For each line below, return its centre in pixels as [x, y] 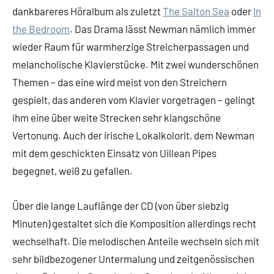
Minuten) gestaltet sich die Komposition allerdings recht [134, 223]
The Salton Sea [196, 11]
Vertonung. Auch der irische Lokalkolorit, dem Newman [133, 135]
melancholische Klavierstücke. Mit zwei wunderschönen [135, 64]
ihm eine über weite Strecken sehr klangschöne [117, 117]
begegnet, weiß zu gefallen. [72, 171]
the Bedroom [41, 29]
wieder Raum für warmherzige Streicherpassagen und [131, 46]
